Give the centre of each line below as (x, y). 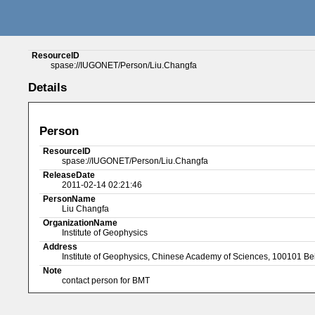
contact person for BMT (106, 280)
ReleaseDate (69, 175)
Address (60, 246)
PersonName (70, 199)
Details (48, 88)
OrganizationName (81, 223)
